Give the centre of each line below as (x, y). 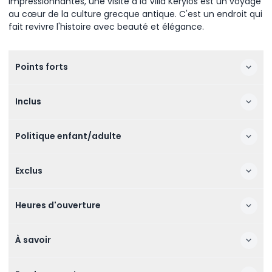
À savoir (33, 240)
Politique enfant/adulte (68, 136)
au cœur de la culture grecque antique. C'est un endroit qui (135, 14)
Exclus (29, 171)
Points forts (41, 67)
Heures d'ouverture (58, 205)
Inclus (28, 101)
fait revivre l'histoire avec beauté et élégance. (106, 26)
